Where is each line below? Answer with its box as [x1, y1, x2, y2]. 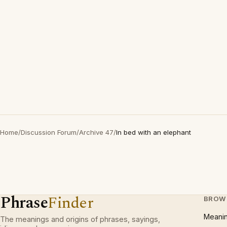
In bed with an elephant [116, 128, 191, 136]
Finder [48, 191, 94, 215]
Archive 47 [79, 128, 113, 136]
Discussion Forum [21, 128, 77, 136]
